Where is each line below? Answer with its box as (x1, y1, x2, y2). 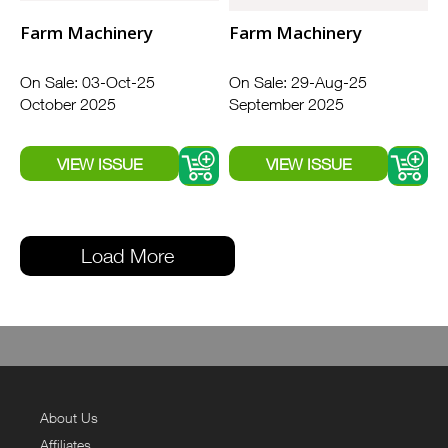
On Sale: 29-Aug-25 (229, 73, 367, 92)
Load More (81, 244, 174, 268)
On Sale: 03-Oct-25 (20, 73, 155, 92)
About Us (40, 409, 98, 427)
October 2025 (20, 95, 116, 114)
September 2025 (229, 95, 344, 114)
